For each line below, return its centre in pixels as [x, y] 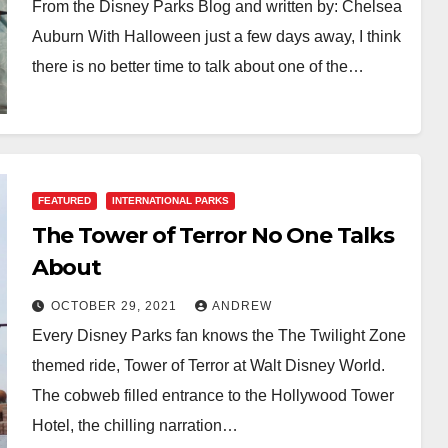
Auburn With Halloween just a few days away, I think [216, 36]
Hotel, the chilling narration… [134, 425]
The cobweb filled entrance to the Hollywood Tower [212, 395]
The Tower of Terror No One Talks [212, 235]
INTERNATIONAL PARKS [170, 200]
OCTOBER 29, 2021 [115, 305]
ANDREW [241, 305]
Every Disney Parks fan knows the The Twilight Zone [218, 335]
